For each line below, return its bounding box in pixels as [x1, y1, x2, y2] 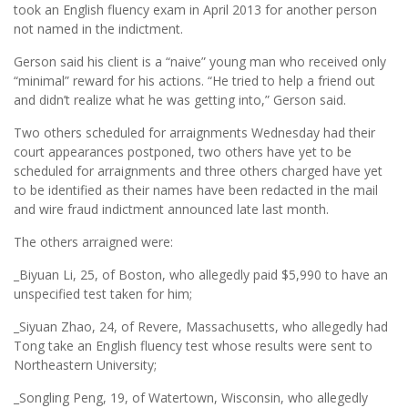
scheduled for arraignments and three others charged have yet [14, 161, 382, 179]
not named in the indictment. [14, 19, 183, 37]
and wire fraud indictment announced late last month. [14, 199, 329, 218]
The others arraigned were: [14, 232, 173, 250]
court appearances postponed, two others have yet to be [14, 142, 352, 160]
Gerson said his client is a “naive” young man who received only [14, 52, 386, 70]
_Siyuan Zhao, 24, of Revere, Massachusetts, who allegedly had [14, 317, 388, 335]
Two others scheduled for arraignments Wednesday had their [14, 123, 375, 141]
